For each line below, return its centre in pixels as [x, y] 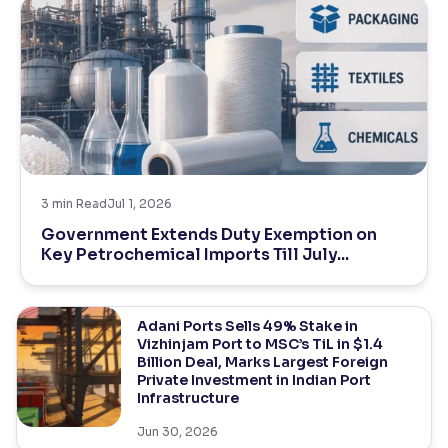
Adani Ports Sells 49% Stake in [247, 326]
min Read [79, 203]
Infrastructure [187, 398]
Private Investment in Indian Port [253, 380]
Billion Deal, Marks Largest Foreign [262, 362]
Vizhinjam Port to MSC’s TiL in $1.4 [259, 344]
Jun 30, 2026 [177, 431]
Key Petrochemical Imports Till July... [195, 254]
